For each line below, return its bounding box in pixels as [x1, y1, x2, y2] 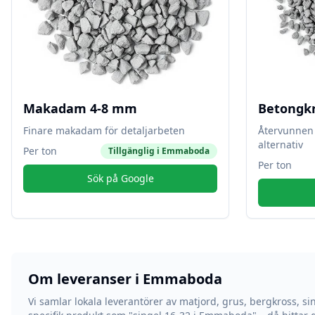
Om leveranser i [28, 269, 143, 288]
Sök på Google [86, 172, 154, 185]
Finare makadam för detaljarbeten [23, 124, 185, 137]
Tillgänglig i [108, 145, 162, 157]
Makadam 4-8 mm [23, 100, 137, 117]
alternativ [258, 138, 303, 151]
